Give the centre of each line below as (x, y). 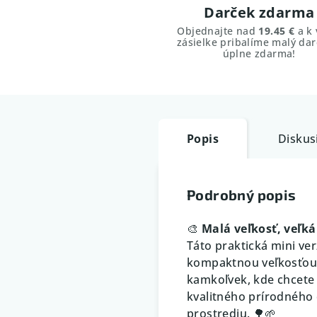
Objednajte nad (218, 31)
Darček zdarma (259, 13)
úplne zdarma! (259, 54)
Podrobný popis (242, 194)
